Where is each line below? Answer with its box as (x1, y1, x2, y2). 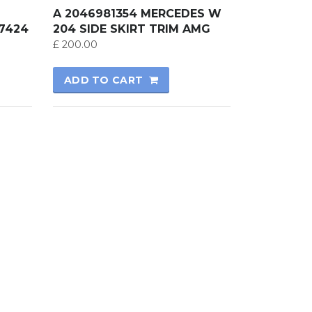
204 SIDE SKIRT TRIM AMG (52, 22, 210, 36)
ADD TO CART (63, 73, 143, 86)
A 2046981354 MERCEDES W (52, 6, 221, 20)
